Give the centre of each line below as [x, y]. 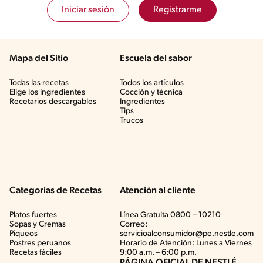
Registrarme [177, 10]
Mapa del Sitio [39, 59]
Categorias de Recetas [55, 191]
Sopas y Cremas [38, 225]
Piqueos [23, 234]
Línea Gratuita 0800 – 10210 [170, 215]
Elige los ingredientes [47, 93]
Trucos [131, 121]
